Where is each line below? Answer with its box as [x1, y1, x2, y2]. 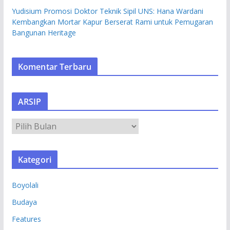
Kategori [17, 154, 51, 165]
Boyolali [11, 180, 39, 190]
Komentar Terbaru [17, 61, 92, 72]
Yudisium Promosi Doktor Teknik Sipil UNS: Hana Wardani [11, 6, 203, 16]
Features [11, 214, 41, 224]
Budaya [11, 197, 37, 207]
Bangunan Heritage [11, 27, 76, 37]
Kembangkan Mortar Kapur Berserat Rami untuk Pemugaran [11, 16, 213, 27]
